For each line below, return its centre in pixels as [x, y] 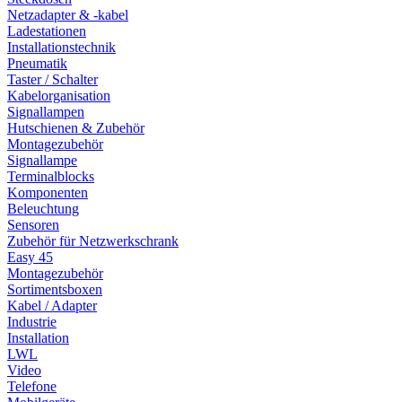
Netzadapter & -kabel [68, 14]
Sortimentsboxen [55, 289]
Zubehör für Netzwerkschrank [93, 240]
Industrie [32, 321]
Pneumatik [37, 63]
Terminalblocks [51, 176]
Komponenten [48, 192]
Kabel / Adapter [52, 305]
